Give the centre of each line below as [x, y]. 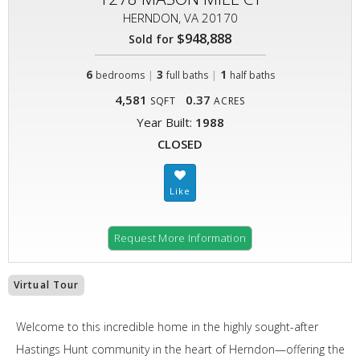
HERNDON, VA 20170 [180, 18]
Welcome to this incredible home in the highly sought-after [167, 327]
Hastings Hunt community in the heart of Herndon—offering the [180, 349]
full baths [187, 75]
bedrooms [120, 75]
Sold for [151, 39]
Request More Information [180, 238]
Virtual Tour [47, 285]
